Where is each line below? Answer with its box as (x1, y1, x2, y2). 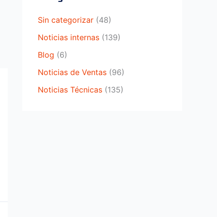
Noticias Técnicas (38, 84, 102, 94)
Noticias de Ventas (38, 67, 107, 77)
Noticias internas (38, 32, 99, 42)
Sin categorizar (38, 15, 93, 25)
